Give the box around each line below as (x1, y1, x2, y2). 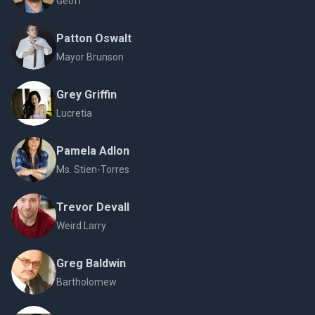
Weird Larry (56, 220, 106, 232)
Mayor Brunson (56, 51, 124, 63)
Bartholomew (56, 276, 117, 288)
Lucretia (56, 108, 92, 120)
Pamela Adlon (56, 144, 129, 158)
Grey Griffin (56, 88, 117, 102)
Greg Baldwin (56, 257, 126, 271)
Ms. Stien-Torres (56, 164, 129, 176)
